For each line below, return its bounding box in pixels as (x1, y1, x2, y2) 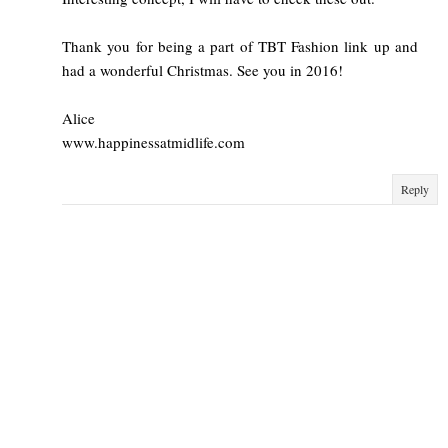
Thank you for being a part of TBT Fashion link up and (62, 35, 418, 56)
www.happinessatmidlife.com (62, 131, 245, 152)
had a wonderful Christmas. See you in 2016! (62, 59, 343, 80)
